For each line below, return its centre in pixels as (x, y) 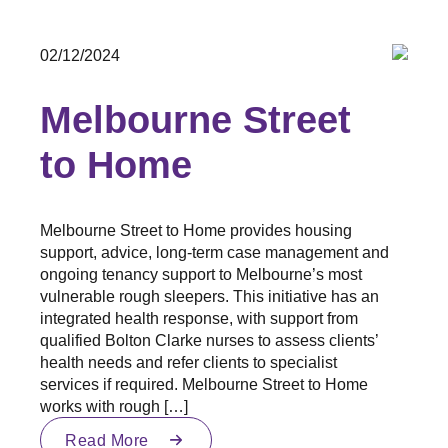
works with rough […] (114, 405)
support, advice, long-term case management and (214, 251)
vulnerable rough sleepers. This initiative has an (209, 295)
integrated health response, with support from (199, 317)
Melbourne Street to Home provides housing (196, 229)
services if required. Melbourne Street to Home (204, 383)
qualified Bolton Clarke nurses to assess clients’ (209, 339)
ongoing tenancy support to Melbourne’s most (201, 273)
